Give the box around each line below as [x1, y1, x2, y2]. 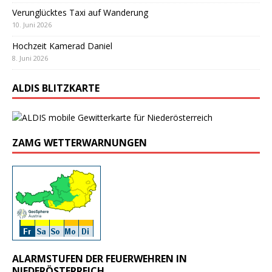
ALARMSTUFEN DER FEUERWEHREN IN [12, 251, 187, 265]
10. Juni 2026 [12, 19, 52, 29]
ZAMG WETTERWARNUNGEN [12, 135, 147, 149]
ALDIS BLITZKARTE [12, 81, 100, 95]
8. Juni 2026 [12, 53, 48, 63]
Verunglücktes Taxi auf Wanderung [12, 6, 148, 18]
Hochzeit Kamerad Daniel [12, 39, 112, 52]
